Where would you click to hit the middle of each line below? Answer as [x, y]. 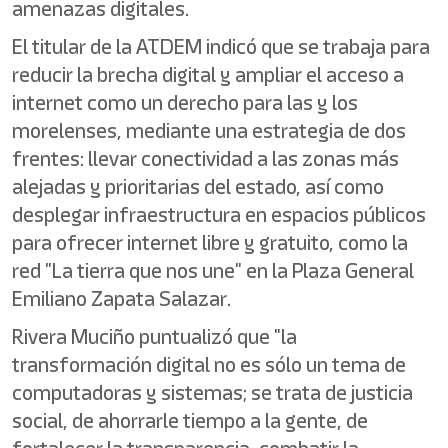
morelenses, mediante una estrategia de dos [209, 130]
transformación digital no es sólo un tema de [209, 364]
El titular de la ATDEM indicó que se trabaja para [221, 46]
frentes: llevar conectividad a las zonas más [205, 158]
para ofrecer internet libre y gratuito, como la [210, 242]
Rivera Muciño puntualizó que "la [154, 336]
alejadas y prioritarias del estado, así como [198, 186]
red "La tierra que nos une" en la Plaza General [213, 270]
